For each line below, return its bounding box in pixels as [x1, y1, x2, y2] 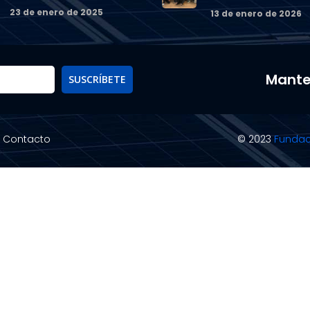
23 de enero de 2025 [10, 6, 103, 18]
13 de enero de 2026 [210, 8, 302, 19]
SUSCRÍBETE [68, 73, 126, 86]
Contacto [3, 132, 51, 146]
